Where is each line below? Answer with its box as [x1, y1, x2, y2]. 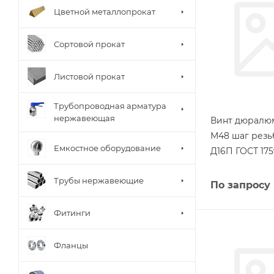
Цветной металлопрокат [54, 6, 155, 17]
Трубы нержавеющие [54, 175, 144, 185]
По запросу [210, 179, 270, 191]
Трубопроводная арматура [54, 101, 166, 111]
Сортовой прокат [54, 39, 125, 49]
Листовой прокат [54, 71, 125, 81]
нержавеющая [54, 113, 115, 123]
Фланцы [54, 240, 88, 250]
